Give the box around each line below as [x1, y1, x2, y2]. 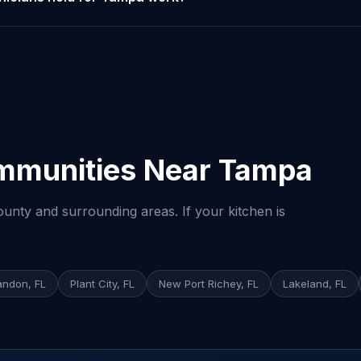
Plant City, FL [70, 277, 135, 290]
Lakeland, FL [283, 277, 346, 290]
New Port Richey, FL [159, 277, 259, 290]
